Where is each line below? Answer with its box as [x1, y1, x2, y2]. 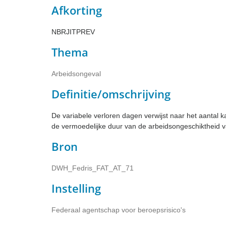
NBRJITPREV [51, 27, 95, 36]
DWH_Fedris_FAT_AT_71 [51, 163, 134, 172]
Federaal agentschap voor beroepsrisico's [51, 205, 186, 214]
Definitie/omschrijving [51, 86, 171, 101]
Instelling [51, 180, 101, 196]
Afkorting [51, 2, 102, 18]
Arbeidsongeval [51, 69, 101, 78]
